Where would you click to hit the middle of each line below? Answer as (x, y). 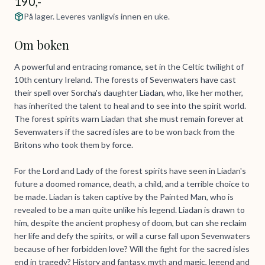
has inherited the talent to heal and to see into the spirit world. (130, 106)
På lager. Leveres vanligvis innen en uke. (97, 17)
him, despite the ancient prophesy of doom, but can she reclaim (130, 223)
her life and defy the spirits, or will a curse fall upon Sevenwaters (132, 236)
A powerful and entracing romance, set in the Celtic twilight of (129, 67)
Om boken (42, 45)
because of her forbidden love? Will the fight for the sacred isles (132, 249)
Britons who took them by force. (74, 145)
